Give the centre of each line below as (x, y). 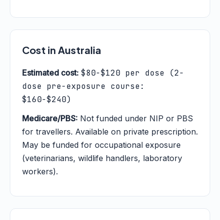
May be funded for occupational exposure (101, 145)
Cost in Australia (62, 50)
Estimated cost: (50, 73)
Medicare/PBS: (50, 118)
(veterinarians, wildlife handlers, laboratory (102, 158)
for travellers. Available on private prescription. (110, 132)
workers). (40, 171)
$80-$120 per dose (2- (133, 73)
